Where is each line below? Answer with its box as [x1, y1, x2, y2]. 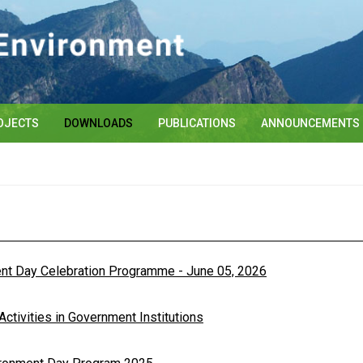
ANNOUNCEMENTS [261, 117, 360, 130]
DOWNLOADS [64, 117, 133, 130]
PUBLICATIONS [158, 117, 236, 130]
